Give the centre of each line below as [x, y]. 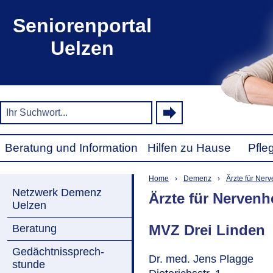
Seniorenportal [82, 26]
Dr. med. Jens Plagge [201, 259]
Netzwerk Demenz [57, 193]
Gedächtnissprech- [58, 252]
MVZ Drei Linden [207, 230]
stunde [29, 264]
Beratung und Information [71, 148]
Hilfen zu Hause [189, 148]
